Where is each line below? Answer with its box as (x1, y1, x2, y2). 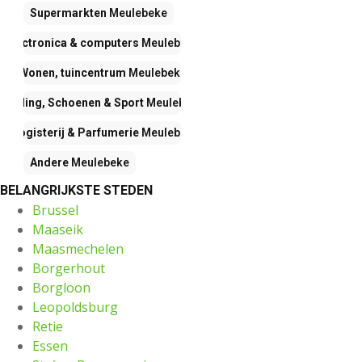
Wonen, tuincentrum (18, 66, 126, 80)
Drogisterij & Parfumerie (5, 126, 139, 140)
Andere (30, 156, 69, 170)
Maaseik (32, 221, 83, 239)
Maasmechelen (32, 240, 124, 259)
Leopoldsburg (32, 298, 118, 317)
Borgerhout (32, 259, 105, 278)
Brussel (32, 201, 78, 220)
